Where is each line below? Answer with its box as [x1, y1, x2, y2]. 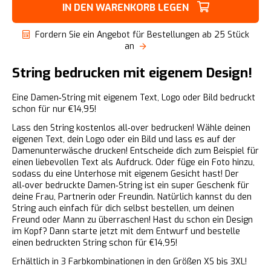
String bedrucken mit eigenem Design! [12, 64, 252, 82]
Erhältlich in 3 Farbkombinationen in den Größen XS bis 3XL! [12, 256, 247, 267]
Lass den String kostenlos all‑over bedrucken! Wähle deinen [12, 122, 250, 134]
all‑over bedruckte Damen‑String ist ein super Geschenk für [12, 180, 249, 191]
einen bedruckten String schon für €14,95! [12, 237, 177, 249]
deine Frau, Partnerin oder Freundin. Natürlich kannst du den [12, 191, 252, 203]
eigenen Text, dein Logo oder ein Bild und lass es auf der [12, 134, 236, 145]
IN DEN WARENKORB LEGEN [62, 1, 191, 14]
